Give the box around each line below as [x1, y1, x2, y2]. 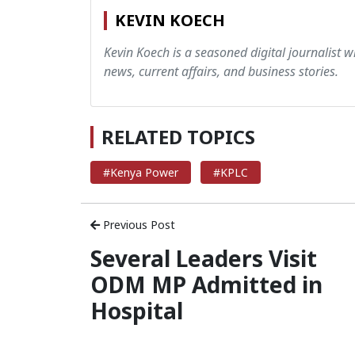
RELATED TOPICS [101, 124, 255, 151]
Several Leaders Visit [90, 243, 317, 274]
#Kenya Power [103, 165, 178, 181]
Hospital [90, 296, 183, 326]
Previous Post [100, 217, 175, 233]
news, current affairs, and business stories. [104, 63, 338, 81]
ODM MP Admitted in [90, 269, 323, 300]
